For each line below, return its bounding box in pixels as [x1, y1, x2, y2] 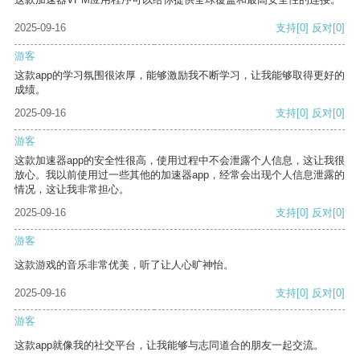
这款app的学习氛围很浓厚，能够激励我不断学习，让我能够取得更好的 [14, 69, 345, 82]
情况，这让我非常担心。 [14, 183, 129, 196]
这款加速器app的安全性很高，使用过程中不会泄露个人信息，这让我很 [14, 154, 345, 167]
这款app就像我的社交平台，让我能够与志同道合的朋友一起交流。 [14, 339, 324, 352]
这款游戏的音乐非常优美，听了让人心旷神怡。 [14, 259, 234, 272]
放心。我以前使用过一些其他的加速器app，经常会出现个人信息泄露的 [14, 169, 345, 182]
